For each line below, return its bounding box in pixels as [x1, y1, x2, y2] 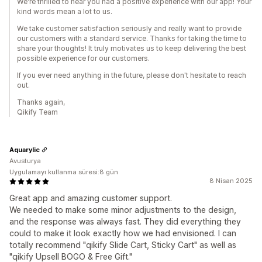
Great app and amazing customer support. [9, 193, 172, 203]
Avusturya [9, 157, 41, 165]
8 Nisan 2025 [209, 177, 253, 185]
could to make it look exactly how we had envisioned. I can [9, 228, 236, 238]
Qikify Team [17, 108, 58, 116]
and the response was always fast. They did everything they [9, 216, 241, 226]
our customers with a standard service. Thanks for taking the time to [17, 34, 247, 43]
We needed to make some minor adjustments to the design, [9, 205, 236, 215]
